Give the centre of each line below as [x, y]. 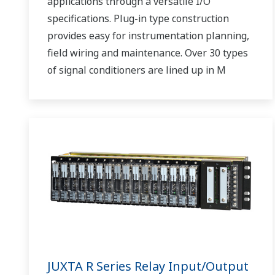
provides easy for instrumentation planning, [148, 35]
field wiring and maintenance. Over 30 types [148, 52]
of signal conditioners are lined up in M [137, 70]
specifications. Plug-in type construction [138, 18]
